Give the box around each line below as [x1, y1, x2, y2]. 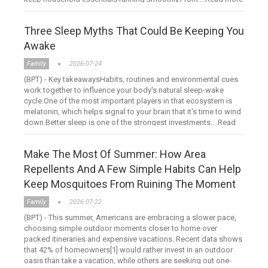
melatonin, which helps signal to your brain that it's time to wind [24, 107, 241, 117]
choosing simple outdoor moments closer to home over [24, 224, 217, 233]
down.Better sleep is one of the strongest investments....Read [24, 118, 236, 127]
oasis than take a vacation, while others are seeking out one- [24, 256, 232, 266]
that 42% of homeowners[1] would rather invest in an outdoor [24, 245, 233, 255]
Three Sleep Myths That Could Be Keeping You [24, 25, 244, 38]
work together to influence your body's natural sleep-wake [24, 86, 224, 95]
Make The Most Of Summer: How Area [24, 148, 206, 161]
